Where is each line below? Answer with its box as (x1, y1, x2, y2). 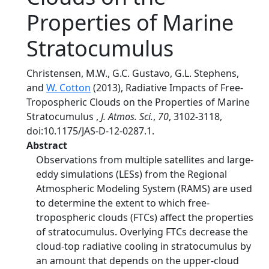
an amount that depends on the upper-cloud (36, 254, 239, 267)
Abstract (26, 139, 67, 152)
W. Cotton (46, 81, 91, 94)
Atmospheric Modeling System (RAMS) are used (36, 182, 252, 195)
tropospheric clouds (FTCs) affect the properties (36, 211, 253, 224)
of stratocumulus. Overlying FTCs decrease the (36, 225, 248, 238)
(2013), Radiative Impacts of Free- (91, 81, 243, 94)
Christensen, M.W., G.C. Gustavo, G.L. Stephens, (26, 67, 239, 80)
